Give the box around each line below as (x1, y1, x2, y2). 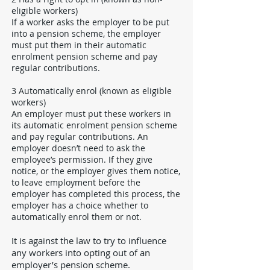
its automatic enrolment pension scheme (11, 119, 177, 131)
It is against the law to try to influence (11, 234, 166, 246)
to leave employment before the (11, 177, 140, 188)
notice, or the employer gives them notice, (11, 165, 180, 177)
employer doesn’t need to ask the (11, 142, 145, 154)
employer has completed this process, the (11, 188, 180, 199)
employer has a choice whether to (11, 199, 148, 211)
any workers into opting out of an (11, 246, 150, 259)
